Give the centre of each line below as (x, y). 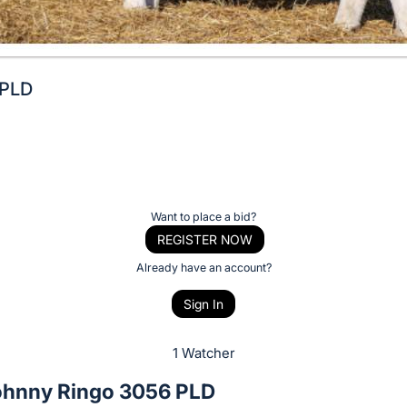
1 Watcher (203, 353)
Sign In (203, 304)
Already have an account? (203, 267)
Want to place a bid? (203, 216)
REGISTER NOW (204, 239)
